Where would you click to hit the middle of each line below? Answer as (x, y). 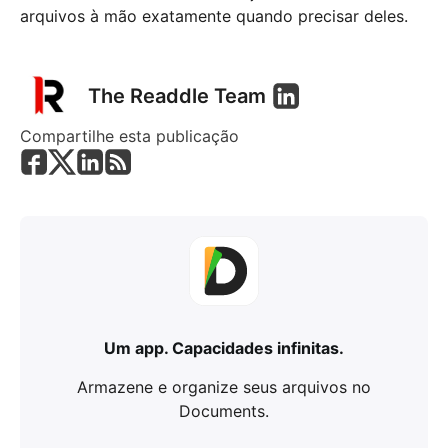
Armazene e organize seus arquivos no (224, 386)
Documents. (224, 410)
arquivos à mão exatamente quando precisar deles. (214, 15)
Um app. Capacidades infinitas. (224, 347)
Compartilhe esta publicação (129, 135)
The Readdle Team (177, 95)
